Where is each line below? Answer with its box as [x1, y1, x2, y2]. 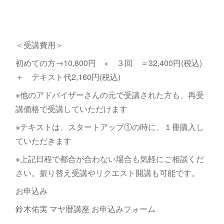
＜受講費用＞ [15, 39, 63, 51]
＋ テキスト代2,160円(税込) [15, 71, 120, 83]
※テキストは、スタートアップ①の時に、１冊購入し [15, 121, 204, 133]
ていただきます [15, 135, 71, 147]
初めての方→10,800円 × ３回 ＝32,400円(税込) [15, 57, 202, 69]
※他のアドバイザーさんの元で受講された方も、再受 [15, 89, 204, 101]
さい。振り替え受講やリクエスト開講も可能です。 [15, 167, 199, 179]
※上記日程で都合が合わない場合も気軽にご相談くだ [15, 153, 204, 165]
